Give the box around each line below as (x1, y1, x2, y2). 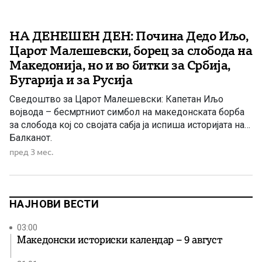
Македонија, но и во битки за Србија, (9, 58, 230, 73)
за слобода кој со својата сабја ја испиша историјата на (9, 119, 244, 131)
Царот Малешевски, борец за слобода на (9, 43, 253, 58)
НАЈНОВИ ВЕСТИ (9, 198, 99, 211)
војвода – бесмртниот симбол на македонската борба (9, 106, 244, 118)
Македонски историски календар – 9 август (17, 233, 223, 247)
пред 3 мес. (9, 147, 53, 157)
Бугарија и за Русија (9, 73, 133, 88)
